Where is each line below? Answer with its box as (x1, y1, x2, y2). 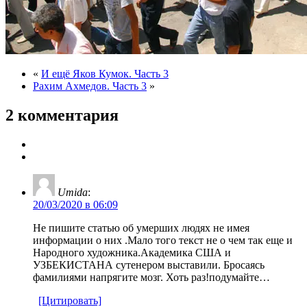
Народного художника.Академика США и (33, 246, 231, 258)
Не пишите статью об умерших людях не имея (33, 221, 249, 234)
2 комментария (5, 106, 119, 125)
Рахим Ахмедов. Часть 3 (33, 80, 147, 93)
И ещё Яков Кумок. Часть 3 (41, 68, 169, 80)
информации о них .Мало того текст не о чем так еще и (33, 234, 293, 246)
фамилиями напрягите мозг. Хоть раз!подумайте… (33, 271, 270, 283)
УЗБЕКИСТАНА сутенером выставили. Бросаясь (33, 258, 265, 271)
